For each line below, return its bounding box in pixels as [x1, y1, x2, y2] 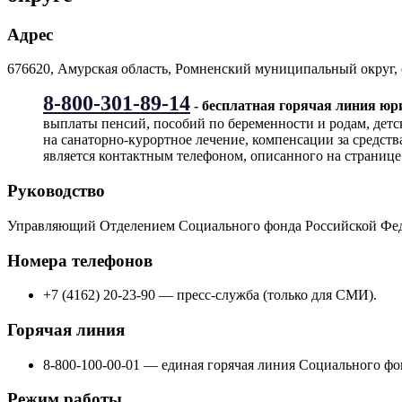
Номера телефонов [7, 250, 153, 270]
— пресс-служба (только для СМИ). [155, 287, 377, 303]
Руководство [7, 181, 105, 201]
